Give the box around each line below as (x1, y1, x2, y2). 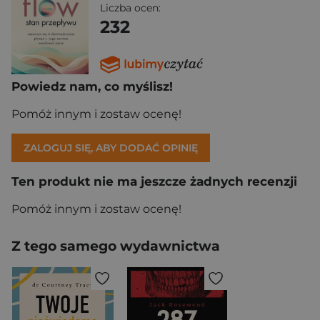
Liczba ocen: (100, 1, 161, 14)
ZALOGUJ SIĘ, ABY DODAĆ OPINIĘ (24, 141, 198, 154)
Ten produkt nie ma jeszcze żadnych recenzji (11, 174, 297, 189)
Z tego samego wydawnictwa (11, 237, 220, 254)
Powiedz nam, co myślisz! (11, 79, 173, 94)
